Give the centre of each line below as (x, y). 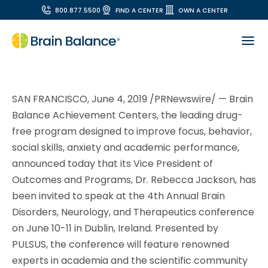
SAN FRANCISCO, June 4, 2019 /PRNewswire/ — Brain (133, 99)
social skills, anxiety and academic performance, (126, 147)
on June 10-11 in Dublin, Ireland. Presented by (115, 228)
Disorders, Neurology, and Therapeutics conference (133, 212)
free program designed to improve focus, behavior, (132, 131)
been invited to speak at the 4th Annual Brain (118, 196)
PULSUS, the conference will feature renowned (121, 244)
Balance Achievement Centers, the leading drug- (127, 115)
